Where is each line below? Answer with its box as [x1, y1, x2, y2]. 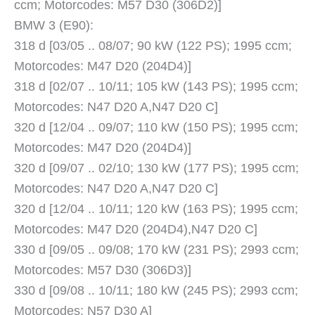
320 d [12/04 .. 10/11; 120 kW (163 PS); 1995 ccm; [14, 202, 298, 217]
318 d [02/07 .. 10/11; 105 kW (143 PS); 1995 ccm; [14, 79, 298, 94]
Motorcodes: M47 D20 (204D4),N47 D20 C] [14, 222, 257, 237]
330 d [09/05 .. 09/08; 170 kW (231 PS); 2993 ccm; [14, 243, 299, 257]
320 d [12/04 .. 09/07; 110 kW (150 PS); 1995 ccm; [14, 120, 298, 135]
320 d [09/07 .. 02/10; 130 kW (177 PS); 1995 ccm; [14, 161, 299, 176]
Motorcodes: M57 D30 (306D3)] [14, 263, 191, 278]
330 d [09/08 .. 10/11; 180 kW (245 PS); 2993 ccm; [14, 283, 298, 298]
